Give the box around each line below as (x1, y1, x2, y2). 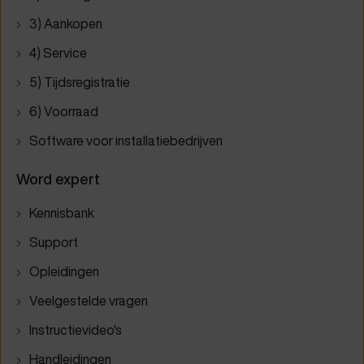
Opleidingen (29, 262, 99, 281)
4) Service (29, 44, 87, 63)
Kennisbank (29, 204, 94, 223)
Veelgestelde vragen (29, 292, 148, 310)
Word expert (16, 169, 100, 190)
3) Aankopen (29, 15, 102, 33)
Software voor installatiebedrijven (29, 132, 223, 150)
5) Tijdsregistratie (29, 73, 130, 92)
